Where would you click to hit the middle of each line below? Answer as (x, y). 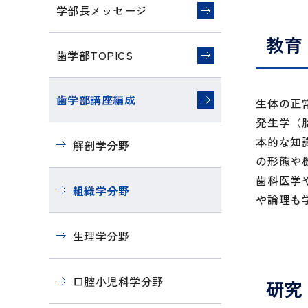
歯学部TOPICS (95, 55)
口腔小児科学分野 (118, 281)
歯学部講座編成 (96, 100)
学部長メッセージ (102, 10)
